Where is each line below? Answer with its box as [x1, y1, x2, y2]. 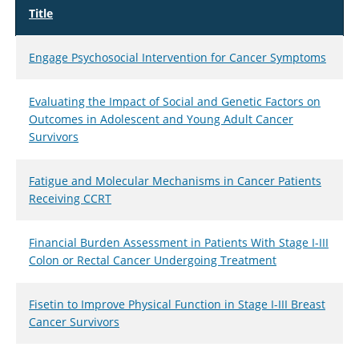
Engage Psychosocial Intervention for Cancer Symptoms [29, 50, 326, 66]
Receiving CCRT [29, 191, 111, 207]
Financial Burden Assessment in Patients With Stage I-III [29, 235, 329, 251]
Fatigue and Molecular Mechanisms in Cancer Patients [29, 173, 321, 189]
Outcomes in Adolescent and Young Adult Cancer [29, 111, 293, 127]
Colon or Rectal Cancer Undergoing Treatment [29, 252, 276, 268]
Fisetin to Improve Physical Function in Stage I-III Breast [29, 296, 325, 313]
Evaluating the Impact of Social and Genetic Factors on [29, 94, 321, 110]
